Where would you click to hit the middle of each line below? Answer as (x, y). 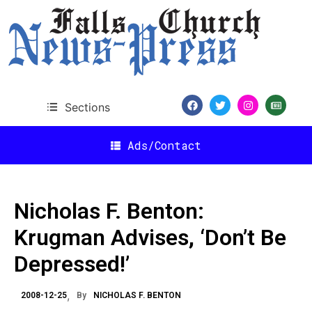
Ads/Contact (164, 145)
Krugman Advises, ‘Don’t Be (150, 237)
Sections (87, 107)
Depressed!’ (72, 264)
